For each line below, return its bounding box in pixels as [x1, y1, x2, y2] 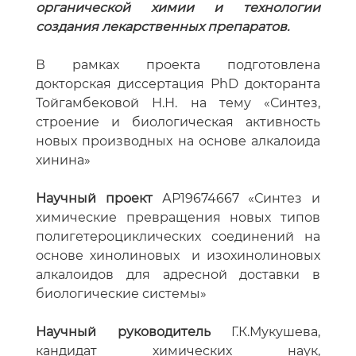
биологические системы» [36, 286, 210, 302]
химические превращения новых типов [36, 210, 320, 226]
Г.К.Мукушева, [231, 324, 320, 340]
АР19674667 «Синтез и [152, 191, 320, 207]
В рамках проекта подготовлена [36, 57, 320, 73]
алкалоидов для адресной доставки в [36, 267, 320, 283]
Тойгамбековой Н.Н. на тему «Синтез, [36, 95, 320, 111]
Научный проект [36, 191, 153, 207]
